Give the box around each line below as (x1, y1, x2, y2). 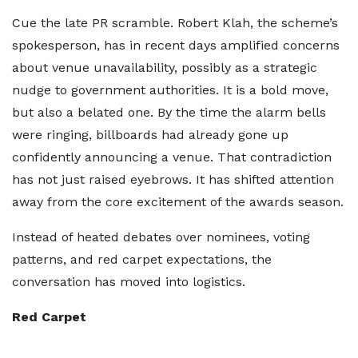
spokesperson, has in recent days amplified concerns (12, 38, 340, 53)
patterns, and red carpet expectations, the (12, 252, 272, 267)
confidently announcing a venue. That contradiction (12, 149, 332, 165)
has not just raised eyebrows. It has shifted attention (12, 172, 334, 187)
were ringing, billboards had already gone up (12, 127, 288, 142)
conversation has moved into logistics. (12, 274, 249, 289)
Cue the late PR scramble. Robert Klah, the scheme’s (12, 15, 338, 30)
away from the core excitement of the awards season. (12, 194, 344, 209)
